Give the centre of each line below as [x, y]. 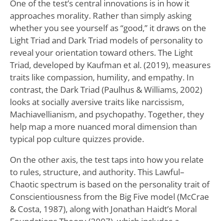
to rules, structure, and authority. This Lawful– [97, 172]
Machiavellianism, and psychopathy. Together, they [107, 114]
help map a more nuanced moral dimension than [103, 126]
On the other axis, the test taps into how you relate [107, 159]
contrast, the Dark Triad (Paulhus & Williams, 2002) [106, 89]
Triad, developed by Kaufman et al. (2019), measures [110, 65]
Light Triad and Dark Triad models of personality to [106, 40]
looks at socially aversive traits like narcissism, [97, 102]
